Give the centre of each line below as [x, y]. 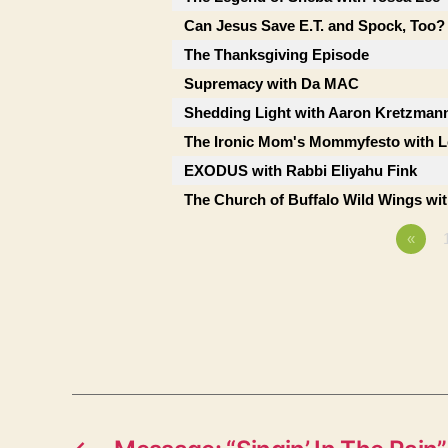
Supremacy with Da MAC [271, 83]
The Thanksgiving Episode [276, 54]
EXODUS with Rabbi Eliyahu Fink [300, 170]
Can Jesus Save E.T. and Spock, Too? [314, 25]
